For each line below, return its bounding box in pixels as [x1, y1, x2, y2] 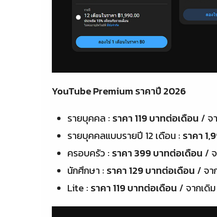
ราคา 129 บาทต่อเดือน [107, 163, 195, 178]
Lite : [67, 180, 91, 195]
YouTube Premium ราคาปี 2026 [52, 83, 186, 98]
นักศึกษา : [67, 163, 107, 178]
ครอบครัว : [67, 145, 112, 160]
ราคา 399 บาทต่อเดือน [112, 145, 203, 160]
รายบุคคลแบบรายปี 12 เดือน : [67, 128, 183, 143]
